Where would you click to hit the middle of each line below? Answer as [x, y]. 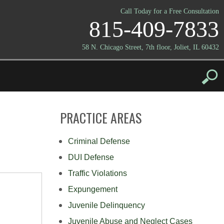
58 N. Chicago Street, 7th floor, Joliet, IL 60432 [150, 47]
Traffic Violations [97, 173]
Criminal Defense [99, 141]
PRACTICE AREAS [101, 118]
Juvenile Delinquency [106, 205]
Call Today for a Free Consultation [170, 11]
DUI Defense [91, 157]
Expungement [93, 189]
